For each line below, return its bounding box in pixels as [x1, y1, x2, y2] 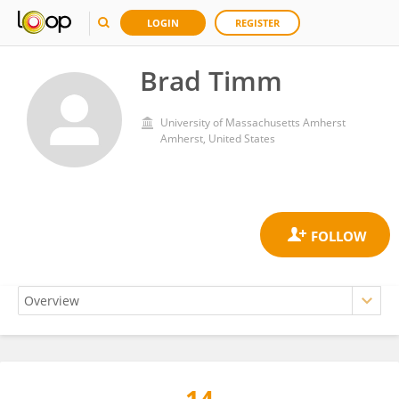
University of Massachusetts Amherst [160, 115, 346, 130]
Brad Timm [140, 62, 282, 99]
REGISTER [235, 16, 280, 29]
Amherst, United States [160, 131, 275, 146]
